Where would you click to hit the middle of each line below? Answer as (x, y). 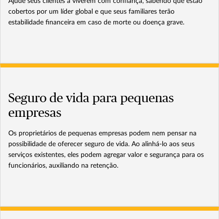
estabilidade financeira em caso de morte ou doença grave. (96, 23)
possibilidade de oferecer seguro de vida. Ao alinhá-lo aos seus (101, 144)
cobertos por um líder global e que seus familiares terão (91, 12)
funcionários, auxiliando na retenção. (63, 166)
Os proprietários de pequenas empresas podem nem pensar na (102, 134)
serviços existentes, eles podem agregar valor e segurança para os (106, 155)
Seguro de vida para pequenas (91, 99)
